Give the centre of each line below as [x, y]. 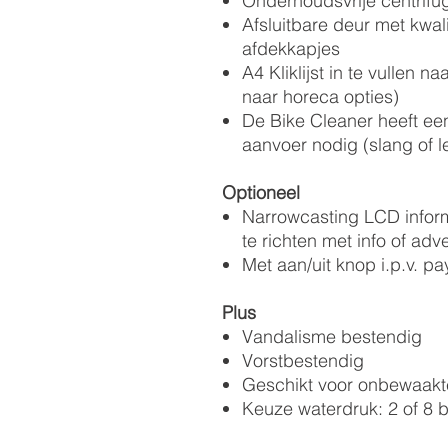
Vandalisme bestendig [332, 336]
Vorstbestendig [303, 360]
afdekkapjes [291, 48]
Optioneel [261, 192]
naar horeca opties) [320, 96]
